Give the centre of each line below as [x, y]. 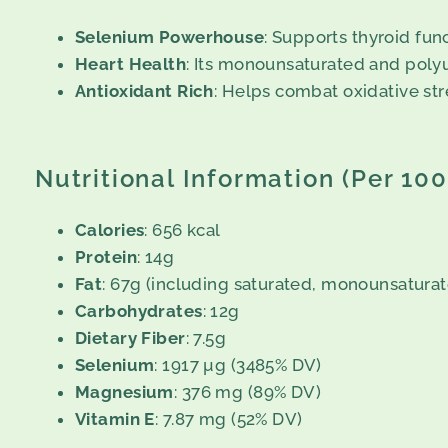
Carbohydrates [139, 311]
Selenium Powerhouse [170, 37]
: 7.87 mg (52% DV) [228, 419]
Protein [106, 257]
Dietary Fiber [130, 338]
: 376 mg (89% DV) [247, 392]
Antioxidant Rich [144, 91]
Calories [110, 230]
